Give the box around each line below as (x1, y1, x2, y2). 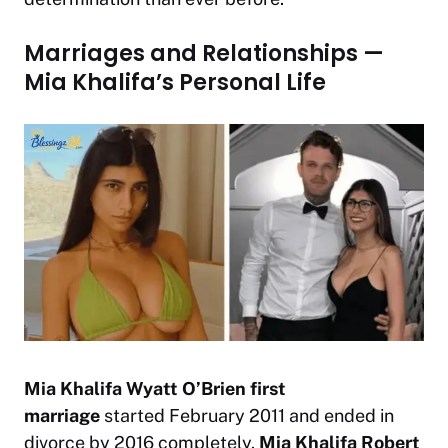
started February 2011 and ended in (100, 404, 394, 426)
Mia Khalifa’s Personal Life (24, 66, 326, 98)
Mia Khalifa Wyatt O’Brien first (24, 377, 286, 399)
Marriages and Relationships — (24, 37, 384, 69)
